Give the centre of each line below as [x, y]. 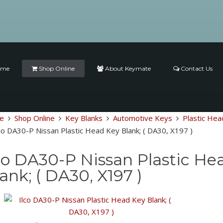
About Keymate [127, 68]
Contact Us [196, 68]
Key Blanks [84, 118]
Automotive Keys [142, 118]
